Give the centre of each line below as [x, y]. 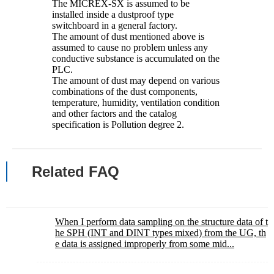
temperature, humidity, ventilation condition [136, 102]
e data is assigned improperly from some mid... [145, 244]
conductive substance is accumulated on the [136, 58]
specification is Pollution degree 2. [118, 124]
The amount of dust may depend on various [136, 80]
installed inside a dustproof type [113, 14]
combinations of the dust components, [125, 91]
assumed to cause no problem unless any [130, 47]
